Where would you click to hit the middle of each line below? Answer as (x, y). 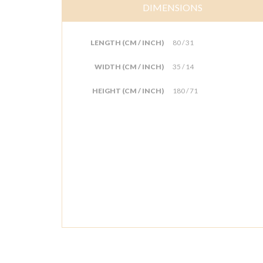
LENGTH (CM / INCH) (127, 43)
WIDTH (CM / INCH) (129, 67)
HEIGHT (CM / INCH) (128, 91)
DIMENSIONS (173, 7)
